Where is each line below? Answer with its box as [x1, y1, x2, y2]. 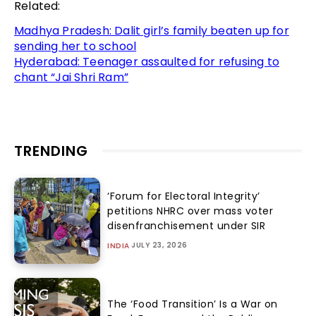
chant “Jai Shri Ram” [14, 68, 128, 85]
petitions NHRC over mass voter [107, 204, 274, 219]
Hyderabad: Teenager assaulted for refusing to [14, 53, 280, 70]
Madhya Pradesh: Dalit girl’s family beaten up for [14, 22, 289, 39]
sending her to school [14, 37, 137, 54]
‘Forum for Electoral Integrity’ [107, 189, 260, 204]
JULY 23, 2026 [131, 240, 188, 251]
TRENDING [14, 140, 88, 161]
